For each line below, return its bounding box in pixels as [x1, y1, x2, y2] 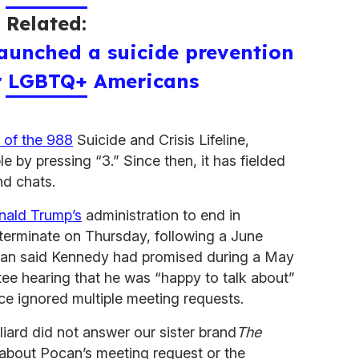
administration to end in [82, 206, 240, 224]
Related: [6, 10, 87, 35]
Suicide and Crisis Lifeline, [73, 131, 249, 148]
